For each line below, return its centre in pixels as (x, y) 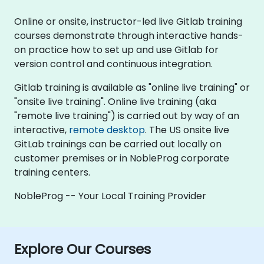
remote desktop (107, 130)
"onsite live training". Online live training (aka (115, 101)
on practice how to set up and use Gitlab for (116, 49)
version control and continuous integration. (113, 64)
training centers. (52, 172)
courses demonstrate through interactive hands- (129, 35)
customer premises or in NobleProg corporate (122, 158)
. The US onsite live (187, 130)
